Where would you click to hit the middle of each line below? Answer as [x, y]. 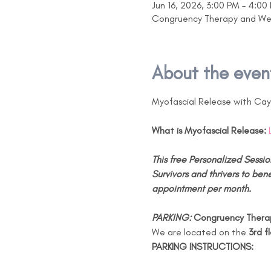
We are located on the [200, 232]
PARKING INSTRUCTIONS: [202, 247]
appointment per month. [201, 188]
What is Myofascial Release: [209, 130]
